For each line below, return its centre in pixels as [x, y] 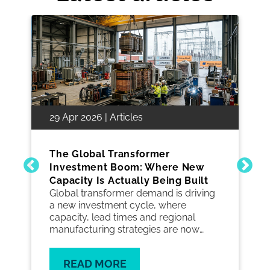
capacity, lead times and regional [123, 217]
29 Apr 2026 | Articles [96, 117]
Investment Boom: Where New [127, 167]
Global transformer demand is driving [133, 193]
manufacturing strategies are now [125, 229]
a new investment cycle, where [118, 205]
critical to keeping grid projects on [125, 241]
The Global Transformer [110, 154]
